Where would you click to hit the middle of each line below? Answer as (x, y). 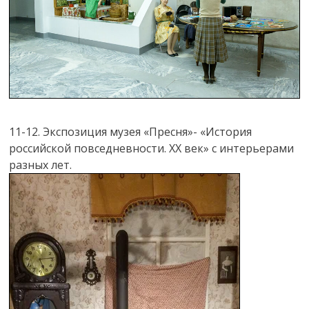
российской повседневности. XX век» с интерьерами (152, 148)
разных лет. (41, 165)
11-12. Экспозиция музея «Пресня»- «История (131, 131)
